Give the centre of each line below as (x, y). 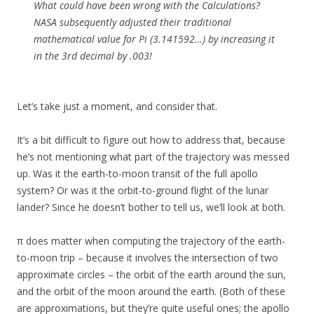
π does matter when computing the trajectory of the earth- (151, 240)
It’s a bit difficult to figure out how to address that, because (151, 139)
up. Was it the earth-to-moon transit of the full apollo (137, 173)
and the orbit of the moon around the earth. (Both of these (151, 291)
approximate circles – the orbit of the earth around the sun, (151, 274)
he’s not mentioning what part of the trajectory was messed (153, 156)
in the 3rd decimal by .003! (93, 55)
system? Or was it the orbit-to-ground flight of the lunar (143, 190)
